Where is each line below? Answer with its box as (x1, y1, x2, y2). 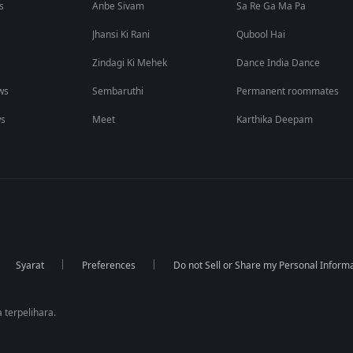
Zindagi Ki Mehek (92, 56, 168, 70)
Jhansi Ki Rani (92, 28, 150, 42)
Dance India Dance (236, 56, 321, 70)
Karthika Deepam (236, 113, 314, 127)
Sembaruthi (92, 84, 144, 98)
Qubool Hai (236, 28, 286, 42)
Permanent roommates (236, 84, 340, 98)
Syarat (15, 258, 44, 273)
